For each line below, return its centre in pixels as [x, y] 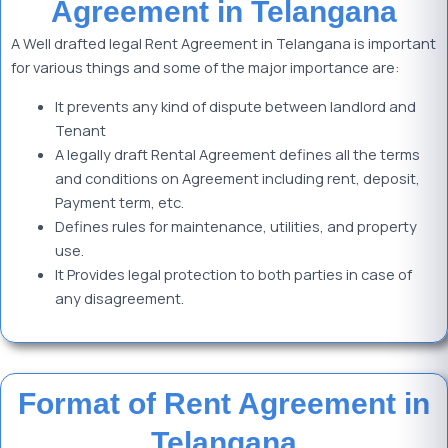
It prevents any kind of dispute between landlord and [235, 105]
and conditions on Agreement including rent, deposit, [237, 177]
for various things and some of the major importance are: [205, 67]
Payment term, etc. [119, 201]
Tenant [80, 129]
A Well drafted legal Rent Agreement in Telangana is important [223, 43]
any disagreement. [119, 297]
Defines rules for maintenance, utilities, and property [235, 225]
